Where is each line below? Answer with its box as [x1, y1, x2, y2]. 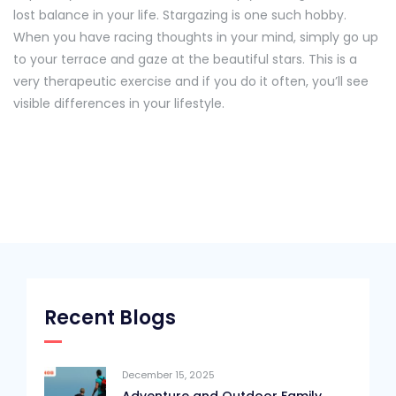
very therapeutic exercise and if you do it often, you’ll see [13, 72, 369, 91]
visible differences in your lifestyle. [13, 95, 228, 113]
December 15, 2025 [122, 368, 215, 383]
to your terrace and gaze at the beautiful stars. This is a [13, 50, 357, 69]
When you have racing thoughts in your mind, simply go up [13, 28, 378, 47]
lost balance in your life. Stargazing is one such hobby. [13, 6, 346, 25]
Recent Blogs [44, 304, 176, 332]
